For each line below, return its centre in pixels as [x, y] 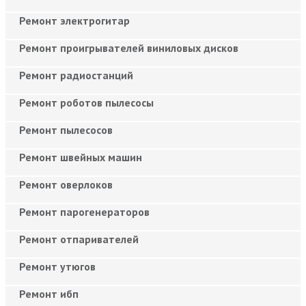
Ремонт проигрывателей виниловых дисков [129, 47]
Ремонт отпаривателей [79, 239]
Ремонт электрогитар [74, 20]
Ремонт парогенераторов [84, 211]
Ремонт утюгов [57, 266]
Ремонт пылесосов [66, 129]
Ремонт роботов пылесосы [86, 102]
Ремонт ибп [49, 293]
